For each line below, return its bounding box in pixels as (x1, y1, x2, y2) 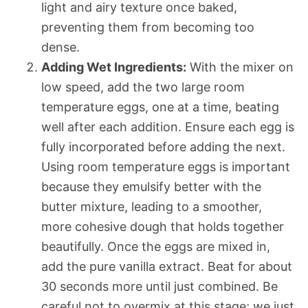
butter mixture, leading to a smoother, (41, 199, 262, 214)
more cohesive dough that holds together (41, 219, 284, 234)
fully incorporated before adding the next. (41, 139, 285, 154)
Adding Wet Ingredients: (41, 59, 186, 74)
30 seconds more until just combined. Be (41, 278, 278, 294)
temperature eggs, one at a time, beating (41, 99, 279, 114)
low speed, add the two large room (41, 79, 245, 94)
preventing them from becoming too (41, 19, 254, 34)
